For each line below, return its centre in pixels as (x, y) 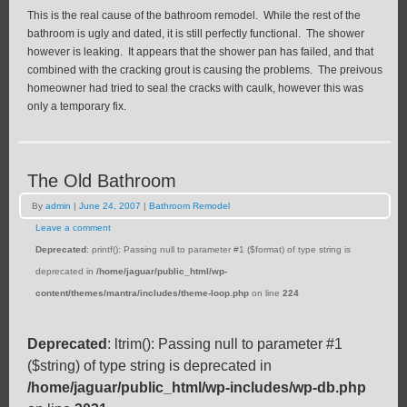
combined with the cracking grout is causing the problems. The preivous (205, 69)
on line (266, 293)
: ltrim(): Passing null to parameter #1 (225, 343)
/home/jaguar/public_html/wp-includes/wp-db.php (197, 387)
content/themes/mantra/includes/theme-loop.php (142, 293)
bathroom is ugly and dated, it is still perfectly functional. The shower (196, 33)
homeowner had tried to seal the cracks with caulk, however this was (195, 88)
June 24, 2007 (110, 205)
